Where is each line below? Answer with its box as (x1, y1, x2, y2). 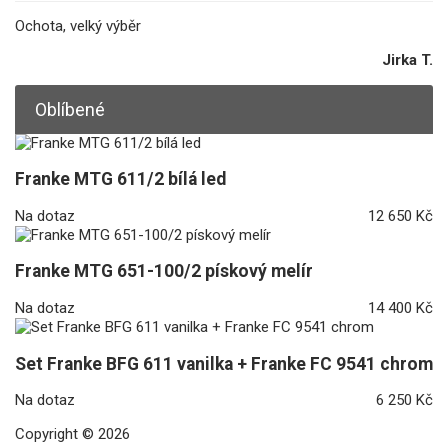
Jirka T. (382, 50, 433, 69)
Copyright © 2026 (15, 425, 130, 444)
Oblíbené (35, 98, 105, 120)
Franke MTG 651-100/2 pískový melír (15, 261, 313, 282)
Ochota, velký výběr (15, 16, 141, 35)
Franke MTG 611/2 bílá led (15, 169, 226, 190)
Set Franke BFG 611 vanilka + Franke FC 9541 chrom (15, 353, 433, 374)
